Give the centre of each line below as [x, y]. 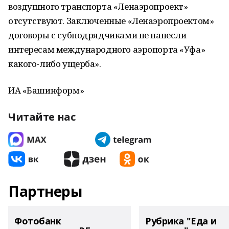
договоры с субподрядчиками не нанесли [97, 35]
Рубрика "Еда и [181, 221]
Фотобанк [38, 221]
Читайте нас [42, 117]
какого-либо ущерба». [55, 64]
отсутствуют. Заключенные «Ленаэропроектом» [111, 21]
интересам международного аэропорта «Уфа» [107, 49]
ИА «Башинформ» [46, 90]
